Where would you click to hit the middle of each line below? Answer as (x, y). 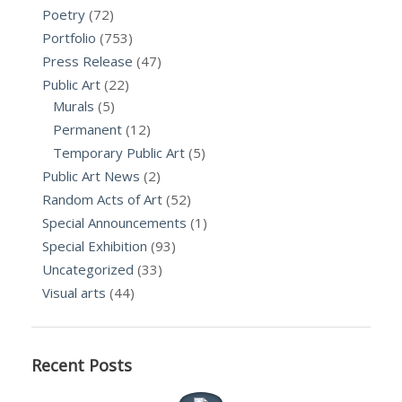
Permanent (87, 129)
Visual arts (74, 293)
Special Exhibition (95, 246)
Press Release (87, 61)
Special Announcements (114, 223)
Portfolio (69, 38)
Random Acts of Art (102, 199)
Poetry (64, 14)
